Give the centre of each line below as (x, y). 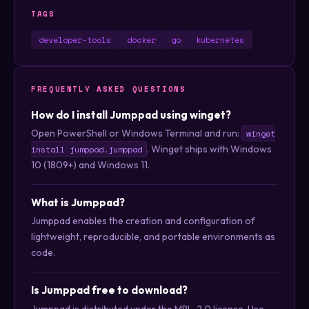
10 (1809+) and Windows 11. (90, 165)
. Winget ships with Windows (210, 149)
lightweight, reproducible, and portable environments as (153, 237)
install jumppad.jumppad (87, 149)
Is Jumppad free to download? (109, 290)
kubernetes (220, 39)
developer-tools (75, 39)
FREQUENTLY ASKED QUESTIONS (109, 89)
